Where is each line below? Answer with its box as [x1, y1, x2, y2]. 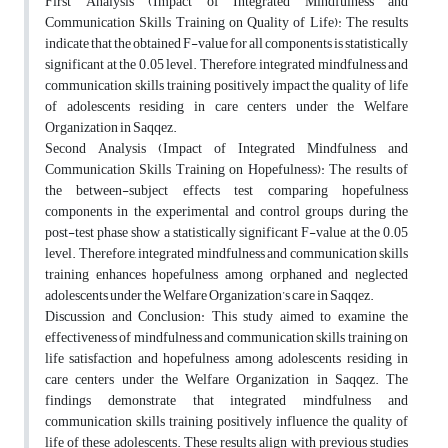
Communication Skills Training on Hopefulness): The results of [45, 156, 408, 184]
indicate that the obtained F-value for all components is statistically [45, 30, 408, 58]
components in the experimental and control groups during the [45, 198, 408, 226]
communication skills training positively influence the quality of [45, 408, 408, 436]
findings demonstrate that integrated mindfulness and [45, 387, 408, 415]
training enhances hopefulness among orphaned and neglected [45, 261, 408, 289]
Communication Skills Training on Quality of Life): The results [45, 9, 408, 37]
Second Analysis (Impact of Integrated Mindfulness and [45, 135, 408, 163]
